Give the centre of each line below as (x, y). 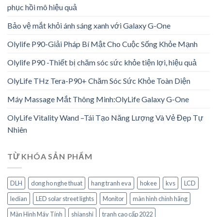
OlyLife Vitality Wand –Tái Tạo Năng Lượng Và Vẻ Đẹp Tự (105, 117)
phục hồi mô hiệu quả (42, 7)
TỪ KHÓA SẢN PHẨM (50, 156)
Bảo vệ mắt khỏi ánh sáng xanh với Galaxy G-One (89, 25)
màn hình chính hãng (160, 199)
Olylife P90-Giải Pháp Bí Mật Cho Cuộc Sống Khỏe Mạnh (102, 44)
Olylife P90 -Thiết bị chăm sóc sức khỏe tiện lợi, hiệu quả (102, 62)
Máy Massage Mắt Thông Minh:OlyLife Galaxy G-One (98, 99)
